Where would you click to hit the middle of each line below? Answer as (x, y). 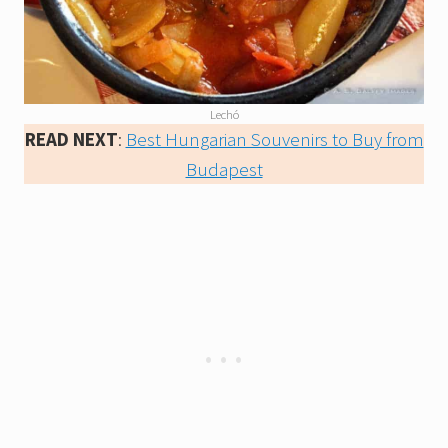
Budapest (224, 168)
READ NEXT (71, 138)
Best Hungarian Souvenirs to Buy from (274, 138)
